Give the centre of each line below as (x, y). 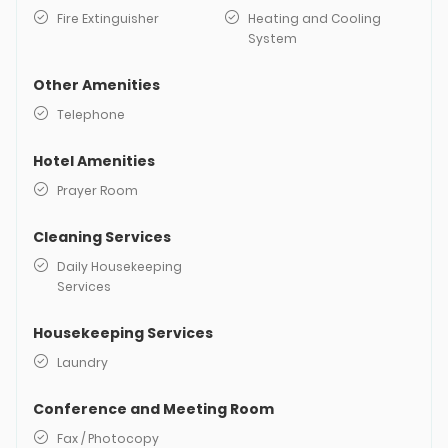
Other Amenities (96, 85)
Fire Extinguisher (108, 18)
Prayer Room (97, 190)
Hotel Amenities (94, 161)
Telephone (91, 114)
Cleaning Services (102, 237)
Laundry (82, 362)
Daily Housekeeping (119, 266)
